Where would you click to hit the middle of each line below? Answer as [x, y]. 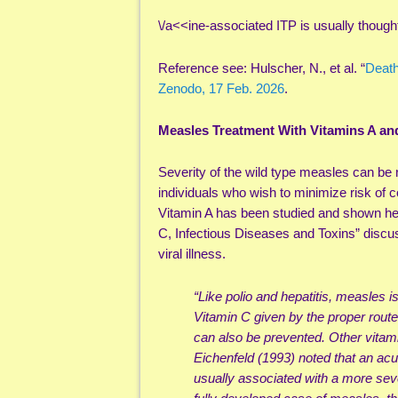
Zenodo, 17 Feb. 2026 [221, 88]
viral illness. [192, 254]
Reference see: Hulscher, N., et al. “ [262, 68]
